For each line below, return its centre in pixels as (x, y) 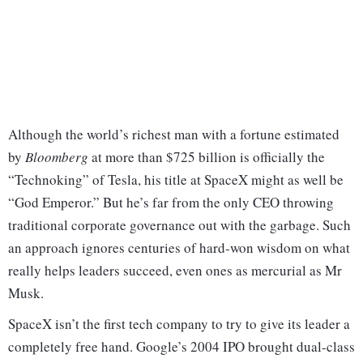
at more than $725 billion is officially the (207, 157)
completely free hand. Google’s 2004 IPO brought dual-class (181, 347)
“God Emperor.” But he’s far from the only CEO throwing (171, 203)
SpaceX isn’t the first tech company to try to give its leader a (179, 324)
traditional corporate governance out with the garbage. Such (179, 225)
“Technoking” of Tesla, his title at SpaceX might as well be (176, 180)
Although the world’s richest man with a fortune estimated (174, 135)
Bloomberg (57, 157)
